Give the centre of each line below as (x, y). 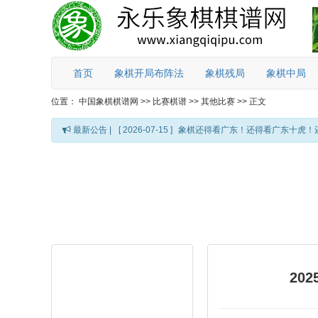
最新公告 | (91, 130)
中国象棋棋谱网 (109, 102)
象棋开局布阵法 (149, 73)
